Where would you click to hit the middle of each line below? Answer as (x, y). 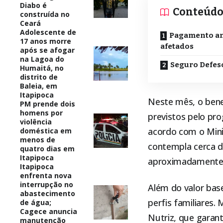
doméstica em (46, 130)
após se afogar (47, 50)
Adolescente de (48, 32)
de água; (36, 202)
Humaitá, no (42, 68)
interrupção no (47, 184)
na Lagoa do (42, 59)
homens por (41, 112)
